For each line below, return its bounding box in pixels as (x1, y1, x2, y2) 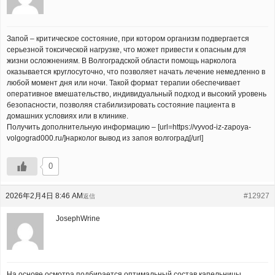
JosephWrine (56, 214, 100, 223)
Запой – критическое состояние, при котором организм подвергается (7, 34, 249, 43)
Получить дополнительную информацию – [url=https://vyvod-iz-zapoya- (7, 123, 251, 131)
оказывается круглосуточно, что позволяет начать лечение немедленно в (7, 68, 265, 76)
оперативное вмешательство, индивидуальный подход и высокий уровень (7, 90, 266, 98)
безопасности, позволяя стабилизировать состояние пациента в (7, 101, 235, 109)
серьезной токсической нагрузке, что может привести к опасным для (7, 45, 246, 54)
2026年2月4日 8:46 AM (6, 192, 83, 200)
